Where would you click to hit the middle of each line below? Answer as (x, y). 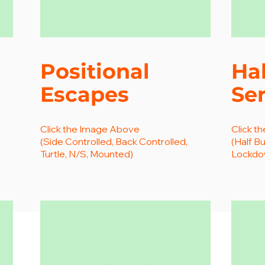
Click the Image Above (90, 129)
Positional (98, 71)
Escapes (85, 94)
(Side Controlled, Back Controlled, (114, 141)
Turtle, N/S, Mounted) (87, 154)
